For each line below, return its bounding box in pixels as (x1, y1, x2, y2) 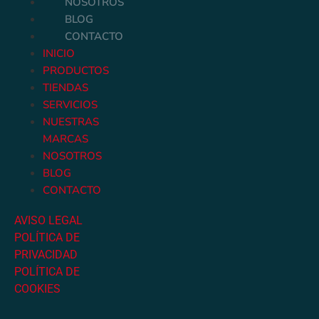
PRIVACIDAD (14, 248, 78, 262)
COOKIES (14, 282, 61, 296)
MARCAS (43, 132, 88, 147)
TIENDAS (43, 80, 88, 95)
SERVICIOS (43, 98, 98, 113)
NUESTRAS (43, 115, 99, 130)
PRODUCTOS (43, 63, 109, 78)
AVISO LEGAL (14, 214, 85, 228)
